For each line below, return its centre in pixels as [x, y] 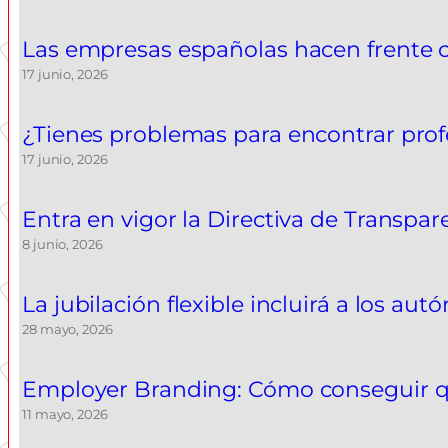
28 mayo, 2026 [67, 329]
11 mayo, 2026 [65, 414]
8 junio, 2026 [62, 244]
